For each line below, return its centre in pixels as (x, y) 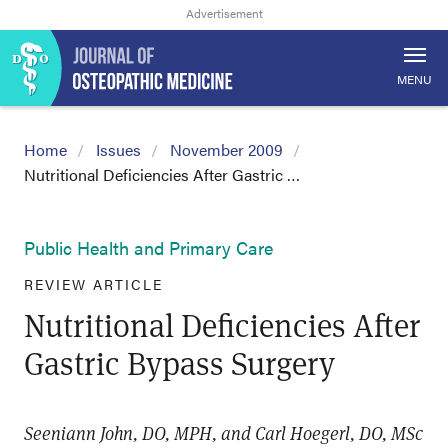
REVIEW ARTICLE (93, 284)
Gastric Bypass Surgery (179, 362)
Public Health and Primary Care (148, 247)
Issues (118, 149)
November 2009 (226, 149)
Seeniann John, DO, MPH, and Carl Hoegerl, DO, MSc (223, 433)
